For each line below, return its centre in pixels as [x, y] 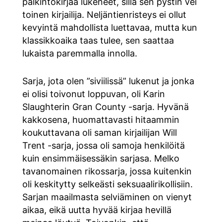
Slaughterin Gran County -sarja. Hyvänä [105, 107]
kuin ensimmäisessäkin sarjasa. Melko [101, 158]
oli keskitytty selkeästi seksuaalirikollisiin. [107, 184]
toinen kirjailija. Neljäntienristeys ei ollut [104, 14]
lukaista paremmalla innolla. [80, 53]
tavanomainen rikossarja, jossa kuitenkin [107, 171]
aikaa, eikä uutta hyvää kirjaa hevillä [97, 210]
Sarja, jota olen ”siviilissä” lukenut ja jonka [108, 81]
